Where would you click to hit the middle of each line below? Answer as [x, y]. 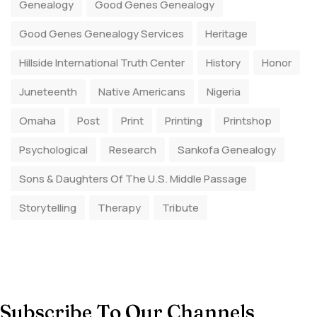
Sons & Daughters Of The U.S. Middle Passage [133, 179]
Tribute [180, 208]
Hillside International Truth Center [102, 63]
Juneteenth [48, 92]
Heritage [226, 34]
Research [133, 150]
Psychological [53, 150]
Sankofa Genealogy [227, 150]
